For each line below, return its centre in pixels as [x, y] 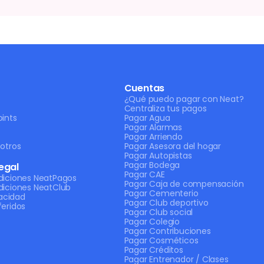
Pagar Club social [159, 212]
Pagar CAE [144, 174]
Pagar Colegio [152, 222]
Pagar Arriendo [153, 137]
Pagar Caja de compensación [184, 184]
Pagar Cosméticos [161, 240]
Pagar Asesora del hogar [173, 146]
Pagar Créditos [154, 250]
